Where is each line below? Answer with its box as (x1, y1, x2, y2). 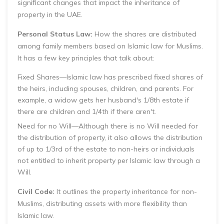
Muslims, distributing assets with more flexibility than (17, 199, 187, 208)
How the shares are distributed (92, 29, 196, 38)
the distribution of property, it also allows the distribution (17, 133, 202, 142)
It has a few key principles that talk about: (17, 53, 154, 62)
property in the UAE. (17, 10, 82, 19)
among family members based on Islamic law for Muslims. (17, 41, 203, 50)
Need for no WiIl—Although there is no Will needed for (17, 121, 198, 130)
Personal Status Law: (17, 29, 92, 38)
